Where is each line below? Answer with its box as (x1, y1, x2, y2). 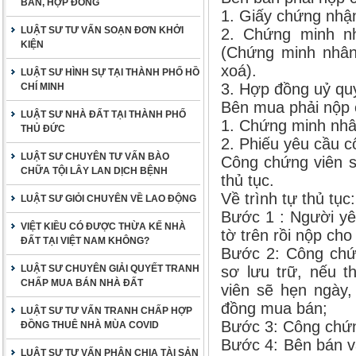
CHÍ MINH (21, 81, 64, 92)
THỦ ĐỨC (21, 123, 65, 134)
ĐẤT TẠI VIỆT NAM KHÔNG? (21, 235, 149, 246)
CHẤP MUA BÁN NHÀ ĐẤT (21, 277, 143, 288)
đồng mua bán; (221, 300, 327, 317)
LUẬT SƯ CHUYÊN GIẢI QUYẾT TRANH (21, 263, 199, 274)
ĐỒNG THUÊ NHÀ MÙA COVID (21, 319, 159, 331)
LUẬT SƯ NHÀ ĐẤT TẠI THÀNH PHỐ (21, 109, 186, 120)
